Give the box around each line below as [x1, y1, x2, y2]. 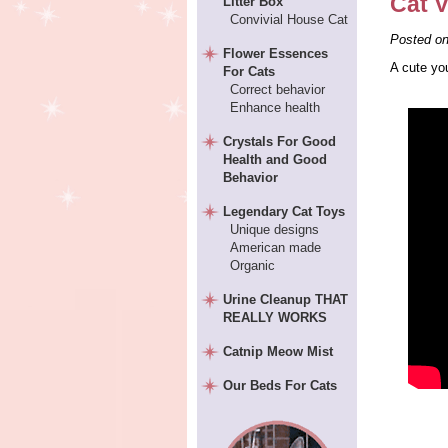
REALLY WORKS [223, 310, 328, 325]
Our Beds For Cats [223, 378, 338, 393]
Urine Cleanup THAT [223, 292, 349, 307]
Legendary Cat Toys [223, 204, 346, 219]
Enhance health [229, 100, 320, 115]
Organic [229, 258, 275, 273]
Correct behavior [229, 82, 325, 97]
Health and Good [223, 152, 328, 167]
